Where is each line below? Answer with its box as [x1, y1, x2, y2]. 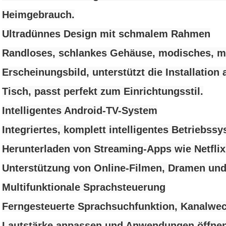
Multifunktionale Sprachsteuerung [2, 182, 165, 193]
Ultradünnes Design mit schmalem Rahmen [2, 28, 210, 39]
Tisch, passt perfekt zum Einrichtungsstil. [2, 86, 203, 97]
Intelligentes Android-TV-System [2, 105, 157, 116]
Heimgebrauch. [2, 9, 75, 20]
